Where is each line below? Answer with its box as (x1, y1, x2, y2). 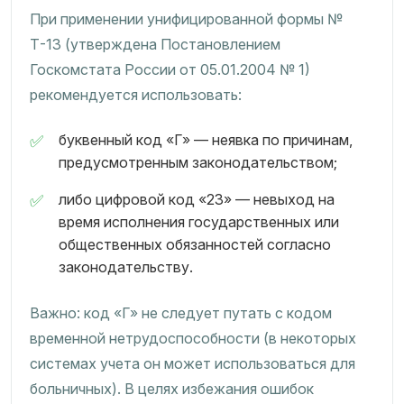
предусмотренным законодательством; (59, 153, 337, 171)
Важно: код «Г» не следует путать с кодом (30, 304, 332, 322)
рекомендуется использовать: (30, 86, 242, 104)
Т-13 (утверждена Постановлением (30, 35, 280, 53)
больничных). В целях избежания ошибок (30, 380, 314, 398)
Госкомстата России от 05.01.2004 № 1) (30, 60, 310, 78)
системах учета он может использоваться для (30, 354, 355, 372)
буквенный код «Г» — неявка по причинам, (59, 131, 353, 149)
